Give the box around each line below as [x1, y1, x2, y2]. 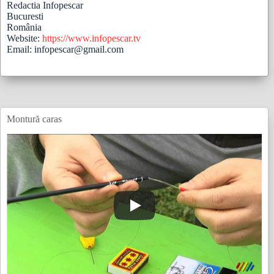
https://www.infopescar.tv [42, 32, 141, 43]
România [7, 21, 42, 32]
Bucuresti [7, 10, 43, 21]
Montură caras [7, 113, 62, 124]
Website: [7, 32, 42, 43]
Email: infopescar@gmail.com [7, 43, 124, 54]
